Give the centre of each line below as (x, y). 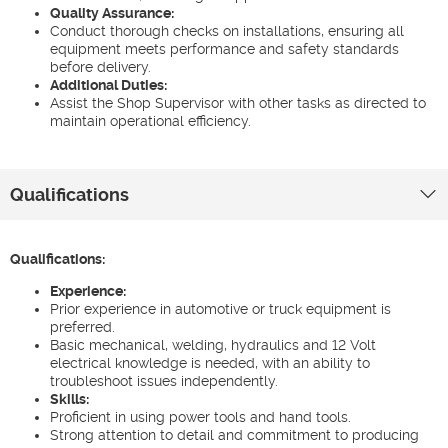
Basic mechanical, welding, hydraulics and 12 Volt (213, 345)
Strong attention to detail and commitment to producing (234, 435)
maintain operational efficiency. (150, 121)
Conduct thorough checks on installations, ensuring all (227, 31)
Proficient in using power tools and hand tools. (200, 417)
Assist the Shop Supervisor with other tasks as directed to (238, 103)
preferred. (82, 327)
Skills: (69, 399)
